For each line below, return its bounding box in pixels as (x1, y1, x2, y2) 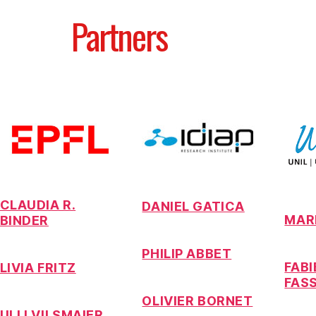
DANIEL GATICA (142, 198, 245, 214)
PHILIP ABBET (142, 245, 232, 261)
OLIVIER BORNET (142, 293, 253, 308)
